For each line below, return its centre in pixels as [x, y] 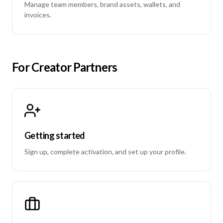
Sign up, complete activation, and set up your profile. [105, 152]
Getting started [55, 136]
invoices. [38, 15]
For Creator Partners [65, 67]
